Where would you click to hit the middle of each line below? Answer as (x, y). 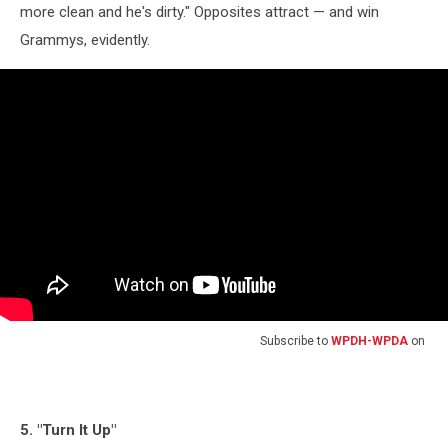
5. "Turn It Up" (68, 429)
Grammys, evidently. (85, 39)
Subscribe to (295, 340)
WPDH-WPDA (369, 340)
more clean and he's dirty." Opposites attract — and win (199, 11)
